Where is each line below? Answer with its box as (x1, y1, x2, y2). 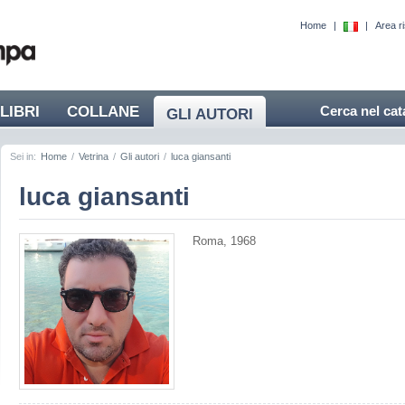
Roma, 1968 (193, 234, 256, 248)
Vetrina (79, 151, 108, 162)
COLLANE (67, 103, 139, 120)
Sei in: (10, 151, 39, 162)
